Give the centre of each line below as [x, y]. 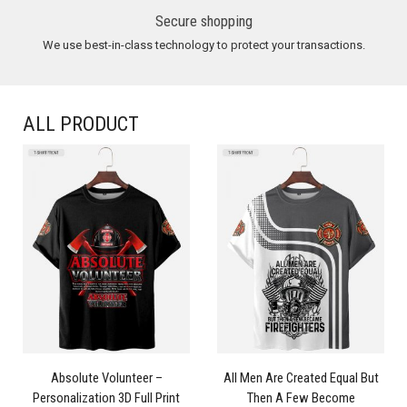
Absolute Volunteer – [106, 378]
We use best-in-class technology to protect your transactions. [203, 45]
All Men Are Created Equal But [301, 378]
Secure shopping [203, 21]
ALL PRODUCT [81, 124]
